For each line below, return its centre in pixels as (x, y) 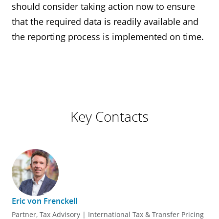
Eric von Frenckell (44, 201)
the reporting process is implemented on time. (108, 37)
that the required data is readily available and (105, 22)
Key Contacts (109, 116)
